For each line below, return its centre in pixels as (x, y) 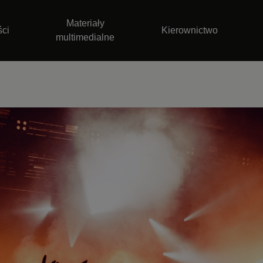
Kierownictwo (190, 30)
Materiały (85, 23)
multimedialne (85, 37)
